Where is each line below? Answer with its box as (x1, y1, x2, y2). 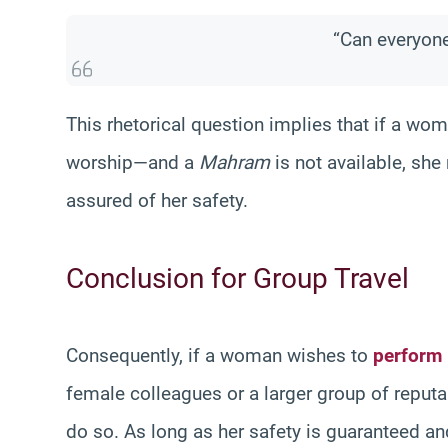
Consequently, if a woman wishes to (66, 343, 373, 367)
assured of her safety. (66, 188, 248, 212)
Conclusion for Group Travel (66, 261, 409, 295)
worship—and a (66, 150, 199, 174)
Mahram (199, 150, 270, 174)
